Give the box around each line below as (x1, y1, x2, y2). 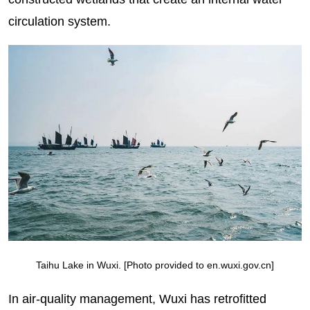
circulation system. (8, 15, 111, 29)
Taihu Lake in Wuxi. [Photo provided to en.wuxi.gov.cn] (36, 259, 274, 271)
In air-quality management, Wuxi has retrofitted (8, 291, 266, 306)
